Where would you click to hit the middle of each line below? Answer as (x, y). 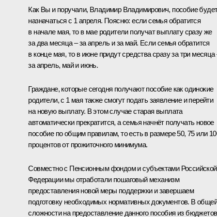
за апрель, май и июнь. (63, 65)
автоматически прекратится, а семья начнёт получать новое (121, 122)
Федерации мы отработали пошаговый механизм (104, 179)
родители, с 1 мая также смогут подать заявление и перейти (121, 100)
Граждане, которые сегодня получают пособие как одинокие (121, 89)
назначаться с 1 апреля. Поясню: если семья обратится (115, 20)
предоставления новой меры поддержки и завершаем (111, 190)
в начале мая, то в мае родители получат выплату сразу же (120, 31)
